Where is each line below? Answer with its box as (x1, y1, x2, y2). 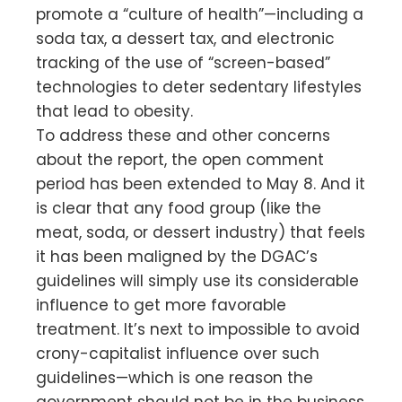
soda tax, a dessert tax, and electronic (36, 27, 335, 49)
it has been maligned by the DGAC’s (36, 245, 318, 267)
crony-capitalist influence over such (36, 342, 319, 364)
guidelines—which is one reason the (36, 366, 313, 389)
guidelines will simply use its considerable (36, 269, 359, 292)
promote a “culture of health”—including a (36, 3, 363, 25)
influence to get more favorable (36, 293, 286, 316)
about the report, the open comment (36, 148, 324, 170)
